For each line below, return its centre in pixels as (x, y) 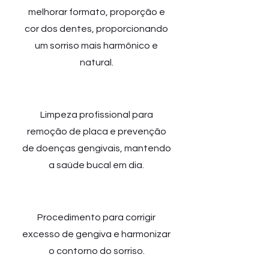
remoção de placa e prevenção (96, 131)
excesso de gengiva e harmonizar (96, 234)
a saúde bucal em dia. (96, 165)
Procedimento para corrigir (96, 217)
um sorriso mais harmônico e (96, 46)
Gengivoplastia (96, 191)
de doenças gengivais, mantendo (96, 148)
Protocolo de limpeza (96, 88)
